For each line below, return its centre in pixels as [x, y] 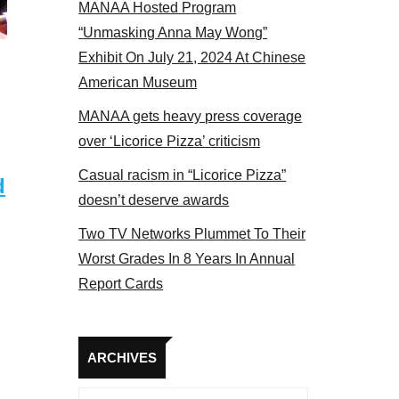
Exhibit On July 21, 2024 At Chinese [192, 57]
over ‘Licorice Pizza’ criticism [170, 141]
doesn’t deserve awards [154, 200]
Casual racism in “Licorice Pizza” [183, 175]
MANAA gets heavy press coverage [191, 116]
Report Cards [121, 284]
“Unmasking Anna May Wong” [173, 33]
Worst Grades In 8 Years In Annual [187, 259]
